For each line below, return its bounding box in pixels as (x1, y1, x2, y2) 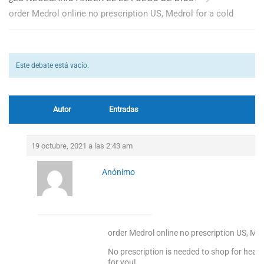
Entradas (109, 105, 138, 114)
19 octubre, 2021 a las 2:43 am (31, 141, 133, 150)
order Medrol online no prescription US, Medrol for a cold (9, 8, 233, 19)
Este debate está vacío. (16, 61, 89, 70)
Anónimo (101, 167, 135, 177)
